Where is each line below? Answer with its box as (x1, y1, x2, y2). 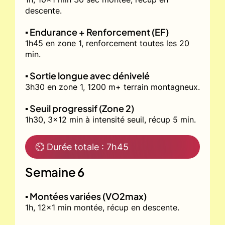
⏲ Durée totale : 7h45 (35, 141, 129, 152)
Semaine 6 (25, 164, 85, 179)
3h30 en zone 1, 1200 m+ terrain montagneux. (25, 81, 200, 92)
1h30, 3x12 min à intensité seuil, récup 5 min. (25, 114, 196, 125)
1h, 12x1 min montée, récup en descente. (25, 202, 179, 212)
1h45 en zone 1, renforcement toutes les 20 (25, 38, 189, 48)
